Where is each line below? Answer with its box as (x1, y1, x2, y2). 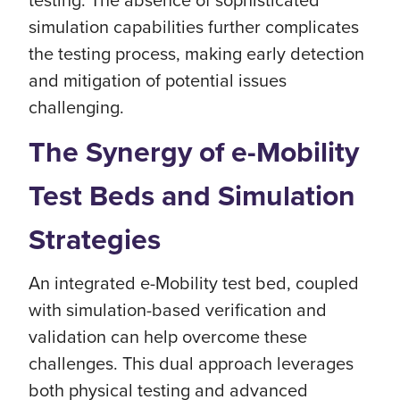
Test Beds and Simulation (29, 174, 355, 216)
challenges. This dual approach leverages (29, 350, 354, 376)
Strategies (29, 218, 161, 260)
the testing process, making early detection (29, 40, 364, 66)
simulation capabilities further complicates (29, 13, 359, 39)
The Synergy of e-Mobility (29, 130, 359, 172)
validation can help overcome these (29, 323, 307, 349)
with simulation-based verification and (29, 296, 327, 322)
